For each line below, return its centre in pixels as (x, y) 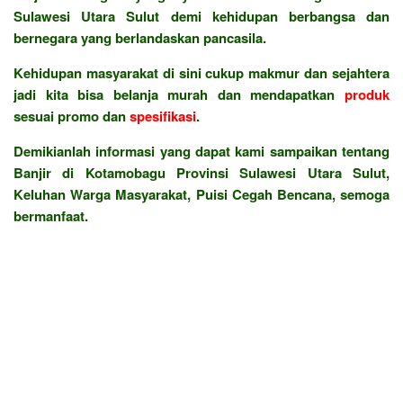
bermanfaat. (51, 215)
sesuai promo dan (72, 116)
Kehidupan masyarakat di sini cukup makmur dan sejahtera (201, 72)
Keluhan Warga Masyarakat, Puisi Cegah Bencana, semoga (201, 194)
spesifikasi (163, 116)
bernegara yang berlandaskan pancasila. (140, 37)
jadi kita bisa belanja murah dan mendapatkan (179, 94)
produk (367, 94)
